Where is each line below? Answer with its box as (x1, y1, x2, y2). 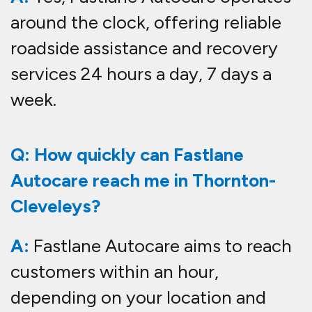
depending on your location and (10, 286, 266, 309)
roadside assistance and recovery (10, 37, 278, 60)
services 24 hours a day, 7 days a (10, 63, 272, 86)
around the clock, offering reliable (10, 11, 281, 34)
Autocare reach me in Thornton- (10, 169, 276, 192)
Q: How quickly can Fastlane (10, 143, 244, 166)
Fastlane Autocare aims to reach (29, 235, 292, 258)
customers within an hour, (10, 260, 219, 283)
